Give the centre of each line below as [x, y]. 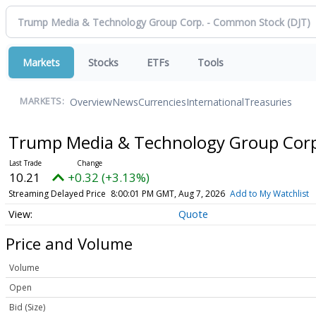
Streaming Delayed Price [57, 194]
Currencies [162, 102]
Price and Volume [69, 243]
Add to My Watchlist [269, 194]
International [215, 102]
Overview [91, 102]
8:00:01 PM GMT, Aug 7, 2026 [168, 194]
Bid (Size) [27, 308]
